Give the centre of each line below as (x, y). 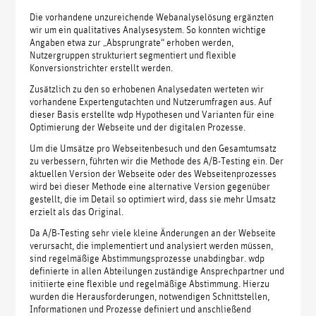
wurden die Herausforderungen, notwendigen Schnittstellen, (150, 295)
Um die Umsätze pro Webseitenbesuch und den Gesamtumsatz (153, 147)
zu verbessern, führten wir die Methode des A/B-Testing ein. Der (157, 160)
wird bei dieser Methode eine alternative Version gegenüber (150, 185)
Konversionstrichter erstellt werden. (102, 67)
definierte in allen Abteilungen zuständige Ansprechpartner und (157, 270)
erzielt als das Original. (77, 211)
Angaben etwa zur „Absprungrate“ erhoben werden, (132, 41)
